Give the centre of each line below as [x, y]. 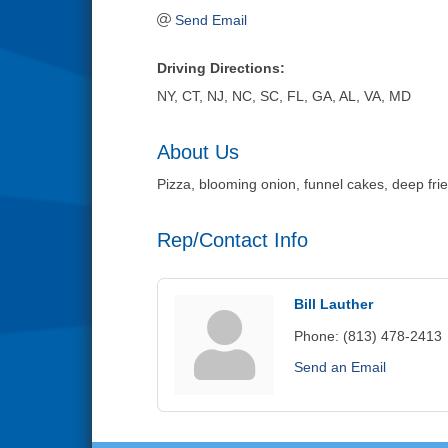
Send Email [210, 20]
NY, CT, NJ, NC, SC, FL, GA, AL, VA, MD [284, 96]
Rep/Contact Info [232, 240]
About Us [198, 152]
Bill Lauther [333, 304]
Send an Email [340, 367]
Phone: [316, 336]
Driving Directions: [221, 68]
